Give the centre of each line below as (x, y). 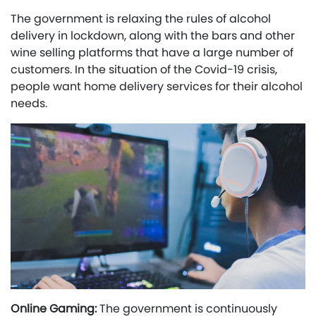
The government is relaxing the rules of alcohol (141, 18)
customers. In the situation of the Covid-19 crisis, (144, 69)
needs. (29, 103)
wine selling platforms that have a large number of (152, 52)
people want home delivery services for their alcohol (157, 86)
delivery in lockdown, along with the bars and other (153, 35)
